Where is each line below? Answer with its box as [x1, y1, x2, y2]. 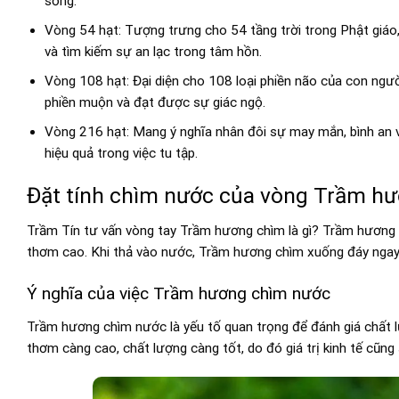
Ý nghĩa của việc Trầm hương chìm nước [27, 283, 330, 305]
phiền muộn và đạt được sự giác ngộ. [44, 94, 265, 111]
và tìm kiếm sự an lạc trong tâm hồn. [44, 43, 262, 60]
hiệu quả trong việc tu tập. [44, 145, 198, 162]
